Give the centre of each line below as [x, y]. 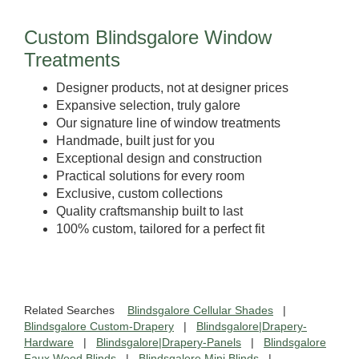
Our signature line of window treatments [168, 123]
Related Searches [76, 310]
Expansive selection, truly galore [148, 105]
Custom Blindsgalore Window [148, 37]
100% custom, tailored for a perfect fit [160, 228]
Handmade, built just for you [135, 140]
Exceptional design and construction [159, 158]
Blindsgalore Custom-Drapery [99, 326]
